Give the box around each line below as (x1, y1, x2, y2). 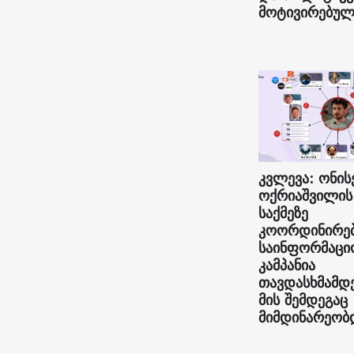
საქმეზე (258, 201, 308, 226)
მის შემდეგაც (258, 288, 348, 313)
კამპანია (258, 253, 315, 278)
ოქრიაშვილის (258, 183, 352, 209)
